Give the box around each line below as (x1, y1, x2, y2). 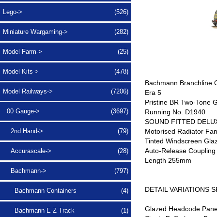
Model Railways (3, 87, 47, 95)
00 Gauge (3, 107, 34, 115)
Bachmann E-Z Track (3, 206, 75, 214)
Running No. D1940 (145, 108, 206, 116)
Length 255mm (145, 156, 192, 164)
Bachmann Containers (3, 186, 77, 194)
